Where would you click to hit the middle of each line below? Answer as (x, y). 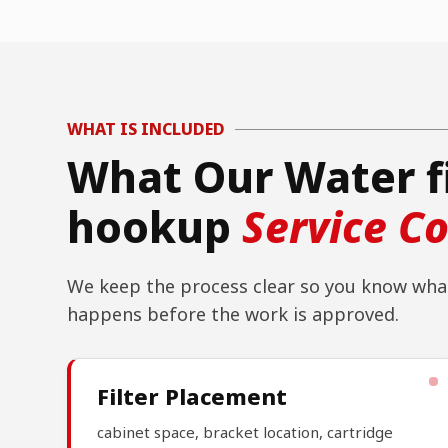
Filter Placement (192, 396)
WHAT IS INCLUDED (146, 129)
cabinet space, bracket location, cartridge (245, 432)
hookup (155, 227)
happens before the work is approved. (233, 314)
